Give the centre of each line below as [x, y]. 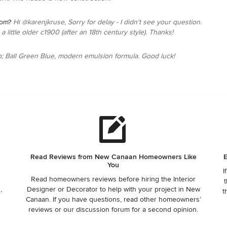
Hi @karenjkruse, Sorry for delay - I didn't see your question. [107, 22]
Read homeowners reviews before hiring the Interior [113, 179]
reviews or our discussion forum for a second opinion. [113, 210]
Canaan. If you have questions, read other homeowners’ [113, 200]
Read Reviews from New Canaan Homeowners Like [113, 157]
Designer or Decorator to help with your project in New [113, 190]
